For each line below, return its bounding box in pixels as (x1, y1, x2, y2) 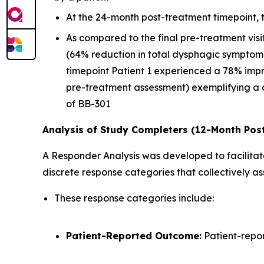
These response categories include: (54, 192, 214, 204)
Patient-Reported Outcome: (66, 229, 202, 242)
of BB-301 (66, 97, 110, 110)
